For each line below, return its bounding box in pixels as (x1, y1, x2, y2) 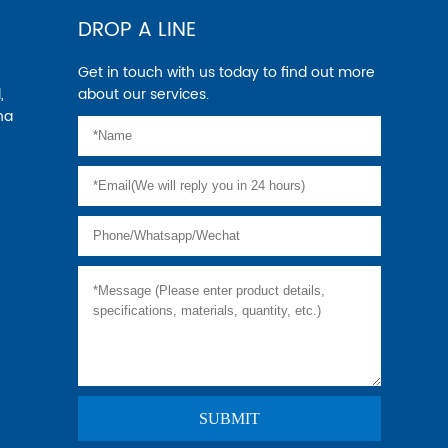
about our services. (78, 83, 210, 107)
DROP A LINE (78, 14, 197, 48)
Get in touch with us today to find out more (78, 61, 90, 85)
